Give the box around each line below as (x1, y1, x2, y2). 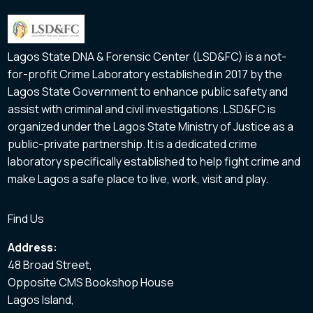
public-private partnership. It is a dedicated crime (8, 136, 258, 152)
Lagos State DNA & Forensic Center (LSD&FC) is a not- (8, 48, 287, 64)
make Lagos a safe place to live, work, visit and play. (8, 170, 269, 187)
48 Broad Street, (8, 256, 93, 272)
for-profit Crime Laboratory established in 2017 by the (8, 66, 283, 82)
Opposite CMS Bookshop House (8, 274, 175, 290)
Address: (8, 239, 58, 255)
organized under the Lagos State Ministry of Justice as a (8, 118, 294, 134)
